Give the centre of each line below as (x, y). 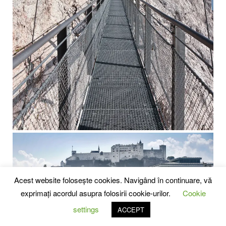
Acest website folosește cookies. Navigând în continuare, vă (113, 180)
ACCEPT (131, 210)
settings (86, 209)
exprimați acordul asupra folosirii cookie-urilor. (96, 193)
